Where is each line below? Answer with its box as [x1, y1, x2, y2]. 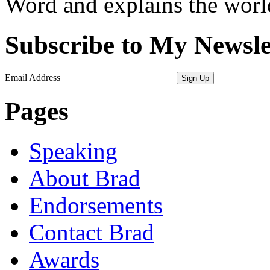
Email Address [5, 72, 63, 83]
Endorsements [29, 192, 163, 219]
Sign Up [181, 73, 209, 83]
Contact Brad [29, 219, 154, 246]
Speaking [29, 138, 118, 165]
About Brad [29, 165, 140, 192]
